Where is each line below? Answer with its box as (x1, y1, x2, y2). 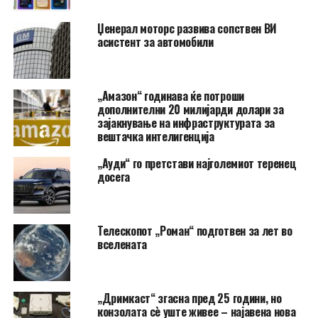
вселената (97, 236, 147, 253)
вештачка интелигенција (97, 128, 214, 146)
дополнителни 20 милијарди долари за (97, 101, 284, 119)
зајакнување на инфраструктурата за (97, 114, 275, 132)
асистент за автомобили (97, 33, 214, 51)
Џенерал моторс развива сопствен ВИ (97, 20, 277, 38)
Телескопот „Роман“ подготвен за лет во (97, 222, 292, 240)
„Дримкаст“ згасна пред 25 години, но (97, 290, 282, 307)
